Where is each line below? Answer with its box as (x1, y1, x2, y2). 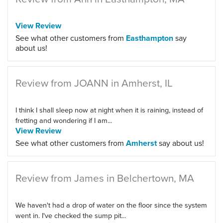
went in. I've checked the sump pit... (15, 210, 126, 221)
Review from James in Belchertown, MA (15, 170, 194, 186)
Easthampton (126, 32, 173, 44)
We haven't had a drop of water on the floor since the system (15, 199, 207, 211)
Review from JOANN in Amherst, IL (15, 75, 173, 91)
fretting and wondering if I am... (15, 114, 112, 126)
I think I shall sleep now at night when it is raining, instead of (15, 104, 203, 115)
